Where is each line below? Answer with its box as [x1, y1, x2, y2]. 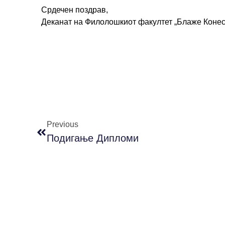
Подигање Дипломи [47, 133, 139, 144]
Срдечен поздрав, [41, 6, 110, 15]
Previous [47, 120, 78, 129]
